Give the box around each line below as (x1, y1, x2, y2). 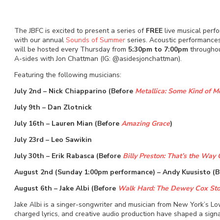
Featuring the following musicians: (14, 70, 121, 80)
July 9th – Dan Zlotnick (14, 102, 92, 112)
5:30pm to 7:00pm (128, 44, 188, 54)
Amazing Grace (121, 118, 170, 128)
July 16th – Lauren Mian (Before (14, 118, 121, 128)
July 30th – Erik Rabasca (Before (14, 151, 123, 161)
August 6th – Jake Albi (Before (14, 183, 118, 193)
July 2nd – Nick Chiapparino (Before (14, 86, 135, 96)
